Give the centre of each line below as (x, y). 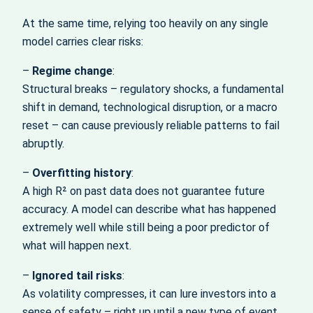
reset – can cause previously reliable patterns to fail (151, 126)
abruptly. (43, 144)
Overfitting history (82, 173)
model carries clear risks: (83, 41)
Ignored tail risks (77, 275)
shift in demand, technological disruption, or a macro (150, 108)
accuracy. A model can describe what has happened (149, 210)
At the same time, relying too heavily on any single (145, 23)
